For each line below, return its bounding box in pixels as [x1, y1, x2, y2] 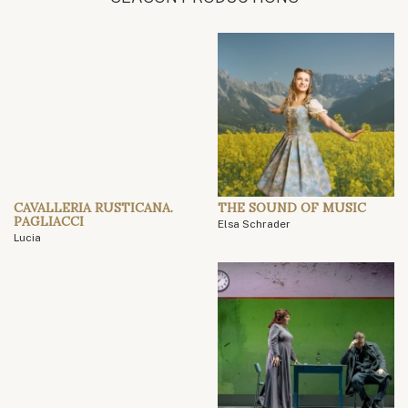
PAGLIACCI [14, 213, 84, 230]
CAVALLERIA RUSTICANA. [14, 199, 173, 217]
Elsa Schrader [218, 218, 291, 231]
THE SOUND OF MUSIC [218, 199, 366, 217]
